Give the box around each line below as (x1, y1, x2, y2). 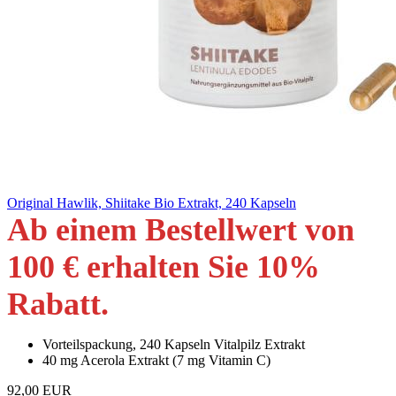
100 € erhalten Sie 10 (7, 249, 288, 286)
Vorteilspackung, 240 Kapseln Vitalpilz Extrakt (42, 337, 305, 353)
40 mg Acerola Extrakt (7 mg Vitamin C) (42, 353, 270, 369)
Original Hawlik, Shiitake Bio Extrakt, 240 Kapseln (7, 195, 296, 211)
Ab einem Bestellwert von (7, 212, 354, 248)
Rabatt (7, 286, 101, 323)
